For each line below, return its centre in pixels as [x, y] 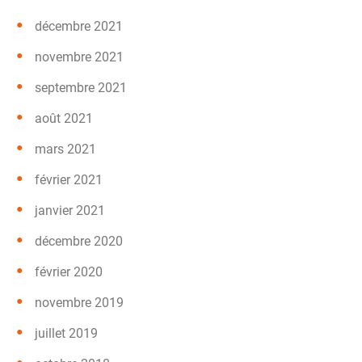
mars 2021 [65, 149]
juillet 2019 [66, 333]
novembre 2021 [79, 57]
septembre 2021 [81, 87]
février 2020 [69, 271]
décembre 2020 [79, 241]
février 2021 [69, 179]
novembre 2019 [79, 302]
